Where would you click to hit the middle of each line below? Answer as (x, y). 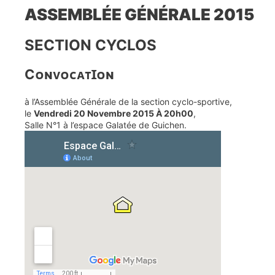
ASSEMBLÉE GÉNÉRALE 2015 (139, 14)
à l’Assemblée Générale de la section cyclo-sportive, (128, 101)
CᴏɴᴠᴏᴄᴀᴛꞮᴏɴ (69, 74)
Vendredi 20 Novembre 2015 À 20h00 (114, 113)
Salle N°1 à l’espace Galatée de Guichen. (106, 125)
